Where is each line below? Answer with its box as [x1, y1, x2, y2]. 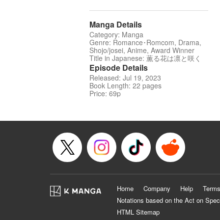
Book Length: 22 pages [89, 81, 162, 91]
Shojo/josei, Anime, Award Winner [89, 45, 194, 55]
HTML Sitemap [117, 207, 160, 217]
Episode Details [89, 62, 148, 74]
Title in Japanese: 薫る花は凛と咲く [89, 53, 201, 63]
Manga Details [89, 19, 142, 30]
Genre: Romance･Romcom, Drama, [89, 37, 201, 48]
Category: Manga [89, 29, 143, 40]
